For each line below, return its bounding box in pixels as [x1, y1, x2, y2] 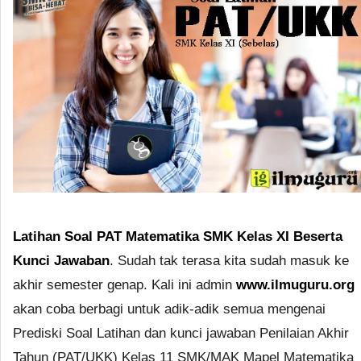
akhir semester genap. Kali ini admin [13, 276, 236, 293]
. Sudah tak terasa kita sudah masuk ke [110, 252, 349, 268]
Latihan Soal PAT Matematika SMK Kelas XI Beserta [13, 228, 342, 244]
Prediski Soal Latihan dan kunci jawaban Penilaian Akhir [13, 325, 349, 341]
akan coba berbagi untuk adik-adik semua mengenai [13, 301, 326, 317]
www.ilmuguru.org [236, 276, 355, 293]
